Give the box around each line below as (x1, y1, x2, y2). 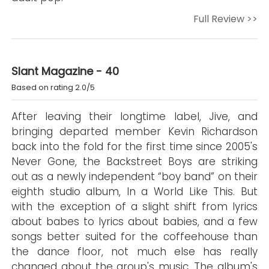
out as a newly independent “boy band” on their (11, 169, 258, 184)
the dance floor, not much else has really (11, 244, 258, 259)
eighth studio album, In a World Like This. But (11, 184, 258, 199)
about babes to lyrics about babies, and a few (11, 214, 258, 229)
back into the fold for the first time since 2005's (11, 139, 258, 154)
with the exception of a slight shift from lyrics (11, 199, 258, 214)
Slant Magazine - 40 (11, 64, 119, 79)
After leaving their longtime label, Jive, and (11, 109, 258, 124)
